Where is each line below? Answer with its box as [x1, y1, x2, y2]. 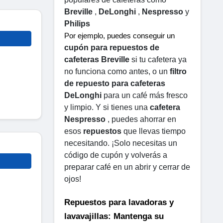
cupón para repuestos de [64, 43, 159, 52]
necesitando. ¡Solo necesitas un [64, 138, 177, 147]
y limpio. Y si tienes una [64, 103, 150, 111]
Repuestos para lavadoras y [64, 197, 174, 208]
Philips [64, 19, 90, 28]
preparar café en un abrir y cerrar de [64, 162, 190, 171]
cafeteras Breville [64, 55, 129, 64]
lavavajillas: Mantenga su [64, 211, 164, 222]
